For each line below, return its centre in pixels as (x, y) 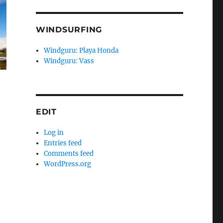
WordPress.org (68, 164)
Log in (54, 133)
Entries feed (63, 143)
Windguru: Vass (69, 61)
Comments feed (69, 154)
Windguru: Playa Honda (81, 51)
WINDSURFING (69, 30)
